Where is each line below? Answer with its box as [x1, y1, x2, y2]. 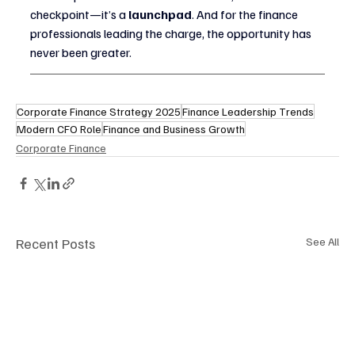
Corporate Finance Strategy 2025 [17, 105, 181, 119]
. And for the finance [192, 6, 300, 23]
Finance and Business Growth [103, 122, 245, 136]
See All [306, 235, 339, 249]
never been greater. [30, 44, 132, 61]
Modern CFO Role [17, 122, 101, 136]
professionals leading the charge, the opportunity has [30, 25, 314, 42]
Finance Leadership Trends [182, 105, 314, 119]
